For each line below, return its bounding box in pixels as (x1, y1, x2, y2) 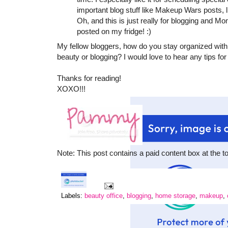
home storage (155, 192, 195, 200)
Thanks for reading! (57, 73, 121, 82)
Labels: (61, 192, 84, 200)
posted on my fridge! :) (76, 27, 151, 36)
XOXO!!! (57, 84, 85, 93)
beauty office (84, 192, 123, 200)
